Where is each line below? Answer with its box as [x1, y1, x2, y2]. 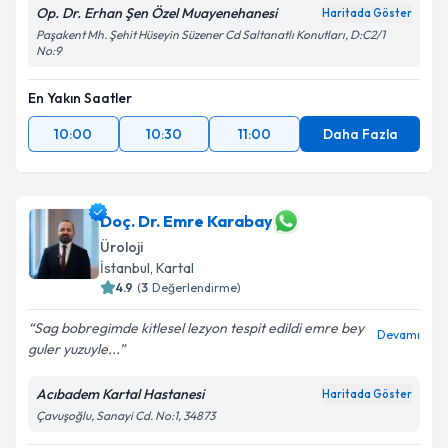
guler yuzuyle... [28, 340, 119, 358]
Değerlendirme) [152, 280, 241, 295]
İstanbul [100, 259, 150, 277]
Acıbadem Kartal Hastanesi [36, 385, 204, 403]
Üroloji [100, 238, 143, 256]
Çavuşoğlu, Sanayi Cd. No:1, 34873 [36, 408, 215, 423]
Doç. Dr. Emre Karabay [100, 211, 273, 231]
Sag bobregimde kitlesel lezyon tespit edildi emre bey [34, 319, 364, 337]
